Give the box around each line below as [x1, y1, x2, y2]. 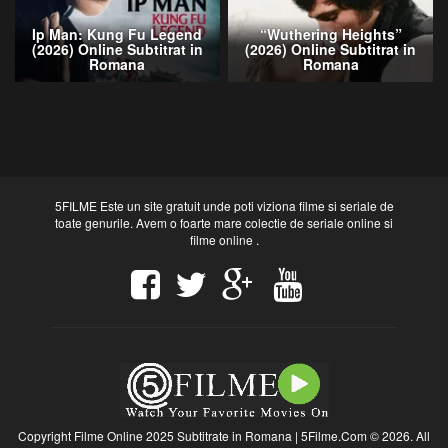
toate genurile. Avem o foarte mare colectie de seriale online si [55, 213, 393, 231]
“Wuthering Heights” [259, 24, 402, 45]
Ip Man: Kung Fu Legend [32, 24, 203, 45]
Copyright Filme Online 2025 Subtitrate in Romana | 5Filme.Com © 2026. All [18, 427, 430, 445]
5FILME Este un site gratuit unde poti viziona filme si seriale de [54, 196, 394, 214]
